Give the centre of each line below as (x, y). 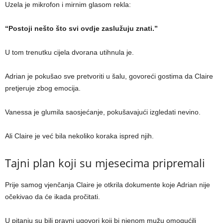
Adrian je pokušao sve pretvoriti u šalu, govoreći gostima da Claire (109, 76)
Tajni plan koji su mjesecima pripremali (105, 163)
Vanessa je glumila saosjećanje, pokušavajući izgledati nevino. (103, 112)
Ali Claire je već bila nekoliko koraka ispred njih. (79, 136)
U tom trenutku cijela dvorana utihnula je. (69, 53)
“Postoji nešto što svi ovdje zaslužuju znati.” (81, 29)
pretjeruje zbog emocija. (43, 88)
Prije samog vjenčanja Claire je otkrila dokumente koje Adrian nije (108, 185)
